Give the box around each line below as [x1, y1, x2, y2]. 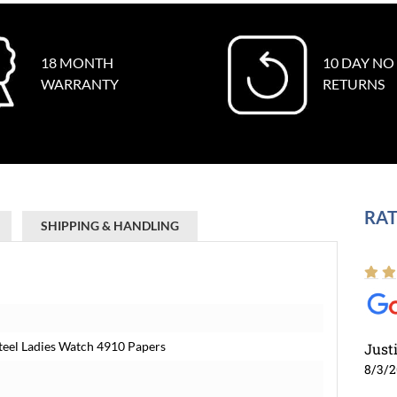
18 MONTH [40, 54, 113, 71]
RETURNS [323, 75, 385, 92]
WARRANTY [40, 75, 119, 92]
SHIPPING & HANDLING [41, 218, 179, 233]
